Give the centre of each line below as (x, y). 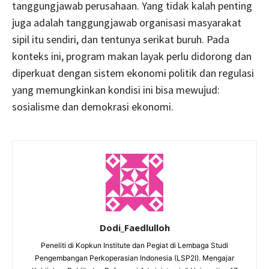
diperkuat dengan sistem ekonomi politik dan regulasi (133, 73)
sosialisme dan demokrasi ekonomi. (93, 107)
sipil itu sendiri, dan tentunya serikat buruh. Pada (121, 40)
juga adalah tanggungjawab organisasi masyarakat (127, 23)
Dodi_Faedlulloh (134, 228)
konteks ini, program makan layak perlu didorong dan (132, 56)
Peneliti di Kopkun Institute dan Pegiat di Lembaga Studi (134, 246)
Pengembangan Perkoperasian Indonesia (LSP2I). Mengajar (134, 258)
